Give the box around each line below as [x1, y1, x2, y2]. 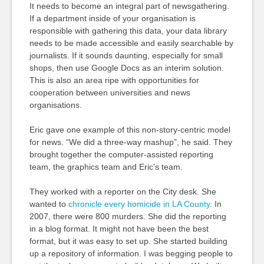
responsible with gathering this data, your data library [29, 25, 227, 35]
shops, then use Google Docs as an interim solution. [29, 62, 224, 72]
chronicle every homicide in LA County [68, 199, 210, 209]
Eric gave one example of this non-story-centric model [29, 124, 230, 134]
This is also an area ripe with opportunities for [29, 75, 199, 85]
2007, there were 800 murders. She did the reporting [29, 211, 226, 221]
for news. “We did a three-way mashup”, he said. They [29, 137, 232, 147]
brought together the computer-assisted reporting [29, 149, 213, 159]
